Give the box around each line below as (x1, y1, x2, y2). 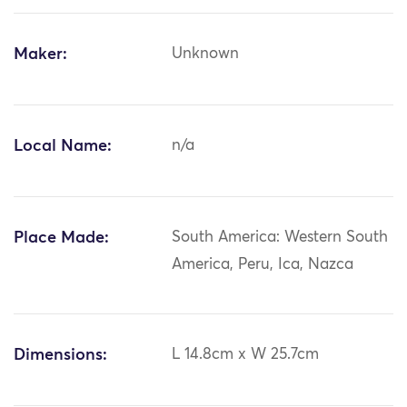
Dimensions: (14, 347, 107, 364)
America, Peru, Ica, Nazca (172, 257, 354, 273)
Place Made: (14, 230, 109, 247)
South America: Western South (172, 230, 389, 246)
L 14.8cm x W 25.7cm (172, 347, 320, 363)
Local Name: (14, 138, 112, 155)
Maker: (14, 46, 67, 64)
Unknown (172, 46, 240, 63)
